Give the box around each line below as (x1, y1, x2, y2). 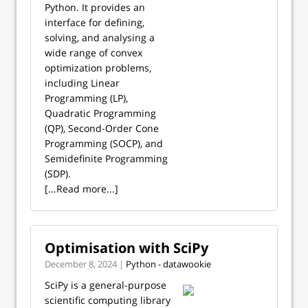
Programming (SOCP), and (45, 137, 163, 150)
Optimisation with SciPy (45, 239, 208, 257)
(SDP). (45, 167, 71, 180)
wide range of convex (45, 46, 142, 59)
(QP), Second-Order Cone (45, 122, 159, 135)
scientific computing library (45, 294, 170, 307)
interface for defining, (45, 16, 144, 29)
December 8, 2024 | (45, 258, 126, 270)
